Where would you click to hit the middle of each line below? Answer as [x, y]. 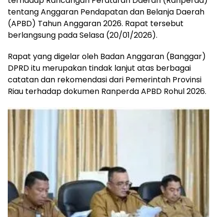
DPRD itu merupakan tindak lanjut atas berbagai [99, 68]
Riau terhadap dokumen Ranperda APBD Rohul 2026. [107, 91]
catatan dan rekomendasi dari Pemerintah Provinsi [105, 79]
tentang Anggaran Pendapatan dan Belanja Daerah [106, 12]
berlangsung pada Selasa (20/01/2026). [83, 35]
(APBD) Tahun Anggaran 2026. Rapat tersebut [96, 23]
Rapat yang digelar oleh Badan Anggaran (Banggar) [107, 56]
